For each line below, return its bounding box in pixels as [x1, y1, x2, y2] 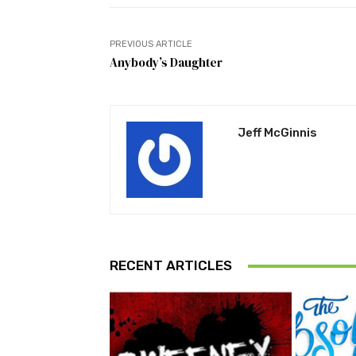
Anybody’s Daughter [110, 54, 222, 72]
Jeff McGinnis [238, 126, 317, 141]
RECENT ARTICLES [110, 257, 232, 274]
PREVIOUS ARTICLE [110, 39, 192, 50]
